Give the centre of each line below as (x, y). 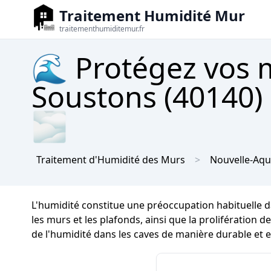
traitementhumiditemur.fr (102, 29)
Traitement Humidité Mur (152, 15)
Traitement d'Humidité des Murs (111, 160)
